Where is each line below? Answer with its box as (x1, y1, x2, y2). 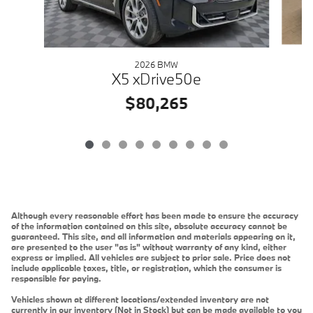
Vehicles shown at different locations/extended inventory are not (11, 293, 269, 305)
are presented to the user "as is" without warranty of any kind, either (11, 240, 286, 252)
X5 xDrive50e (111, 68, 201, 89)
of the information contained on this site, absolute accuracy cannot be (11, 219, 287, 231)
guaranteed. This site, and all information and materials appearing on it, (11, 230, 296, 242)
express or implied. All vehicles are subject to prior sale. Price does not (11, 251, 291, 263)
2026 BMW (134, 58, 178, 70)
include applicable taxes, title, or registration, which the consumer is (11, 261, 282, 273)
